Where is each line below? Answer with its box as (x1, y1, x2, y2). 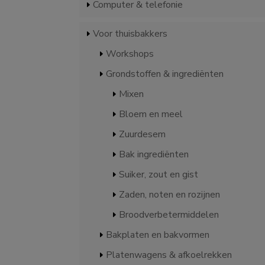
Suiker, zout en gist (119, 168, 199, 181)
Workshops (106, 47, 154, 60)
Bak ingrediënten (119, 148, 189, 161)
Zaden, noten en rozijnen (119, 188, 221, 201)
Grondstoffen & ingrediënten (106, 67, 224, 80)
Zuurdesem (119, 128, 166, 141)
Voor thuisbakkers (93, 27, 168, 40)
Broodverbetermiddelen (119, 208, 219, 221)
